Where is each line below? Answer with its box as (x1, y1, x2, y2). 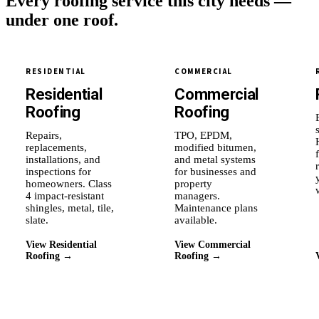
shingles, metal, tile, (26, 202, 114, 214)
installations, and (26, 154, 100, 166)
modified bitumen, (174, 142, 257, 154)
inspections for (26, 166, 91, 178)
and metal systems (174, 154, 256, 166)
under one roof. (6, 10, 118, 29)
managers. (174, 190, 221, 202)
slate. (26, 214, 48, 226)
